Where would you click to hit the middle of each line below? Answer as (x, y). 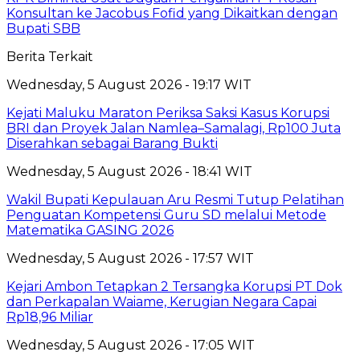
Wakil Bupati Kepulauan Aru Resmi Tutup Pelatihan (175, 199)
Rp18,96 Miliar (50, 317)
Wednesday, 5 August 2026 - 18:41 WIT (129, 171)
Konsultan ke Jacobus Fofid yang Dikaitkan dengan (172, 13)
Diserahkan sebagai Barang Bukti (112, 143)
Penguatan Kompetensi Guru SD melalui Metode (166, 215)
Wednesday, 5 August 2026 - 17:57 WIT (130, 258)
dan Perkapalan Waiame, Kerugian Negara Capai (162, 301)
